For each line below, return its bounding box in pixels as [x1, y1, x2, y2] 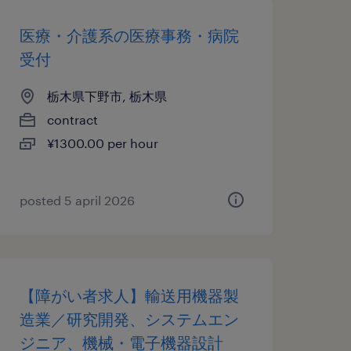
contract [46, 112, 98, 127]
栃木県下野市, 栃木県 [46, 89, 167, 103]
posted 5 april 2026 [19, 193, 135, 208]
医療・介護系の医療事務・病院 [19, 26, 239, 45]
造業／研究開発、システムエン [19, 309, 239, 328]
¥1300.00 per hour [46, 136, 158, 150]
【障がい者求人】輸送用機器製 [19, 286, 239, 305]
